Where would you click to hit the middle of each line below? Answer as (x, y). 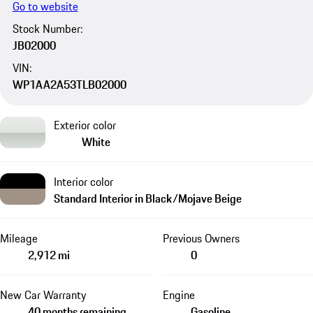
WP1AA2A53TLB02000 (69, 84)
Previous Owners (201, 238)
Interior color (83, 181)
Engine (179, 294)
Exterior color (85, 125)
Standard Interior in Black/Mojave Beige (148, 198)
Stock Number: (47, 28)
